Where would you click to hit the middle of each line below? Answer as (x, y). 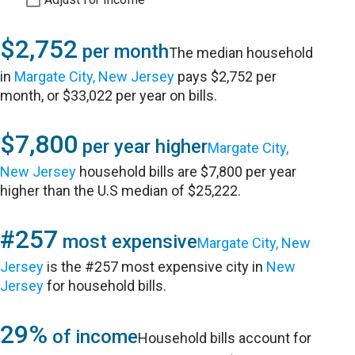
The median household (241, 53)
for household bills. (105, 286)
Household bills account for (225, 338)
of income (93, 337)
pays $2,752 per (226, 76)
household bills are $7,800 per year (187, 172)
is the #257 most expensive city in (155, 267)
